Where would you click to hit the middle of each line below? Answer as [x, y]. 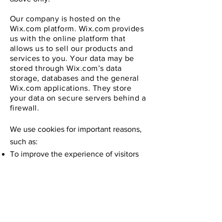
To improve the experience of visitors [74, 154]
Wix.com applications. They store [71, 88]
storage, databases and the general [75, 78]
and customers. [36, 166]
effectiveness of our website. [60, 203]
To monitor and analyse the [57, 179]
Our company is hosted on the [65, 19]
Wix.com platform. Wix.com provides [77, 28]
